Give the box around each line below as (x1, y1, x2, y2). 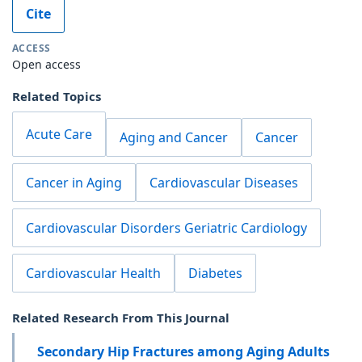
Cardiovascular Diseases (149, 173, 298, 192)
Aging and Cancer (120, 128, 228, 146)
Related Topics (12, 87, 101, 104)
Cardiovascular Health (26, 263, 161, 282)
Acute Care (26, 124, 92, 143)
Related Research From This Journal (12, 309, 229, 326)
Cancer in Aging (26, 173, 122, 192)
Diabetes (188, 263, 242, 282)
